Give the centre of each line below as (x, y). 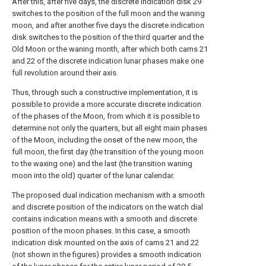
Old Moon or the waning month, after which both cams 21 (110, 49)
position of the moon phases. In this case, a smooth (101, 231)
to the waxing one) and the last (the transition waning (102, 164)
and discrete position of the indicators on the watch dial (107, 207)
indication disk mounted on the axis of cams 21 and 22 (105, 243)
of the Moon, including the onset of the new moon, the (104, 140)
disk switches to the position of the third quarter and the (108, 37)
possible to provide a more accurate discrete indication (107, 104)
